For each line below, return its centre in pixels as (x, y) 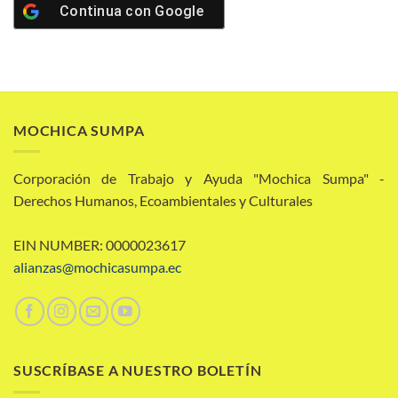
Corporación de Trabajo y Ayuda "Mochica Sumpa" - (199, 179)
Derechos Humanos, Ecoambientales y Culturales (163, 201)
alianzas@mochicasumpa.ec (97, 267)
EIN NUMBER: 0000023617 (99, 245)
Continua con (107, 11)
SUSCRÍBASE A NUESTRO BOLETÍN (138, 370)
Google (179, 11)
